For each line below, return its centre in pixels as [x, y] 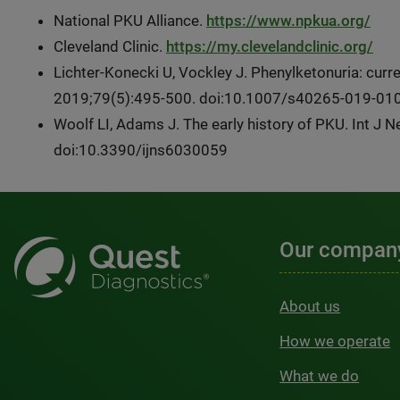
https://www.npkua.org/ [288, 20]
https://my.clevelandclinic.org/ [270, 46]
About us [310, 306]
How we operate [335, 341]
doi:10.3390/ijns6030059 [141, 150]
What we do [320, 375]
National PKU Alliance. [130, 20]
